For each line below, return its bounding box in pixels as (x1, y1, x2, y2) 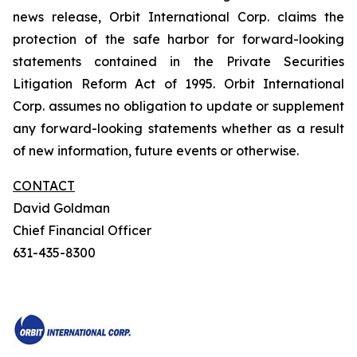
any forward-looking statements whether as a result (13, 120, 344, 136)
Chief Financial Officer (13, 222, 151, 238)
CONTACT (13, 178, 75, 194)
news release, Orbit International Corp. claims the (13, 9, 344, 25)
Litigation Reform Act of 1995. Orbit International (13, 76, 344, 92)
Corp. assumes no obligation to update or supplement (13, 98, 344, 114)
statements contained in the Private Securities (13, 53, 344, 69)
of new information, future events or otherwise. (13, 143, 299, 159)
